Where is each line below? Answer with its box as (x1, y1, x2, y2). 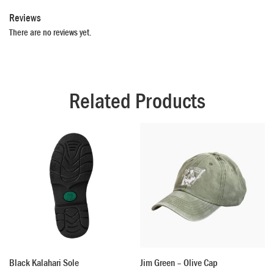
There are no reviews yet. (9, 26, 92, 39)
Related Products (68, 87, 206, 115)
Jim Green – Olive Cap (140, 256, 218, 269)
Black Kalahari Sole (9, 256, 79, 269)
